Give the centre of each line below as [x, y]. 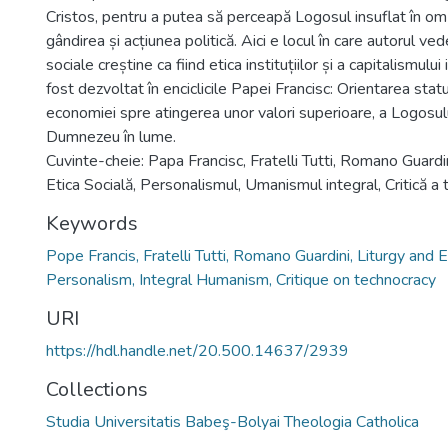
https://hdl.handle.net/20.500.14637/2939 [197, 351]
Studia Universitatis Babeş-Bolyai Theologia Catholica [232, 422]
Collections [97, 389]
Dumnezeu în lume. [111, 137]
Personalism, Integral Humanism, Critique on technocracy [241, 280]
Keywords [92, 223]
